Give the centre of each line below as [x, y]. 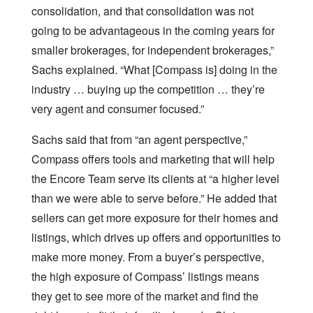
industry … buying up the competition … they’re [148, 89]
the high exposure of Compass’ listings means [145, 277]
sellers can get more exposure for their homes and [155, 218]
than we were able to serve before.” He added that [154, 198]
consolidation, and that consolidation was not [143, 11]
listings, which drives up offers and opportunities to [156, 238]
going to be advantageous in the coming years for [153, 31]
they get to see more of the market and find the [145, 296]
